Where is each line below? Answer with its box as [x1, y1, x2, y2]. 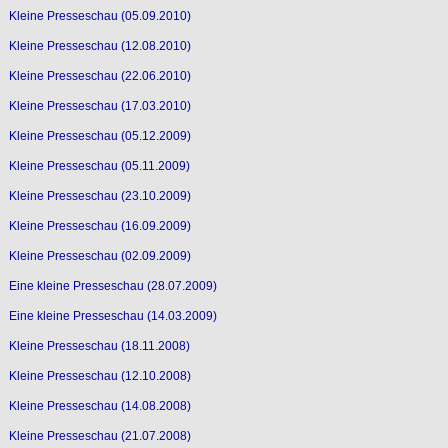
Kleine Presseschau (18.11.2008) [8, 338, 190, 353]
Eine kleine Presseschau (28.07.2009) [8, 278, 217, 293]
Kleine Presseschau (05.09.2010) [8, 8, 191, 23]
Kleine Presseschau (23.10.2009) [8, 188, 191, 203]
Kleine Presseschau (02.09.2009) [8, 248, 191, 263]
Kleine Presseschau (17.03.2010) [8, 98, 191, 113]
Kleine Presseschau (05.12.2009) [8, 128, 191, 143]
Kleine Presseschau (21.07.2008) [8, 428, 191, 443]
